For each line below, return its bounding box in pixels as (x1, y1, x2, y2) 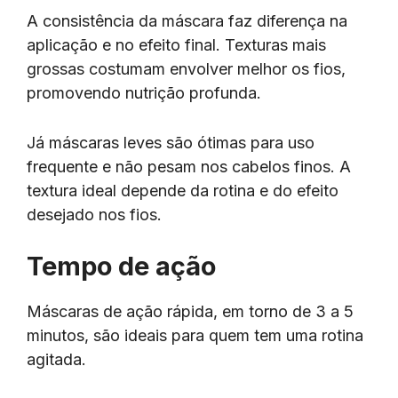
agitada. (27, 350, 91, 370)
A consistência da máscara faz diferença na (27, 11, 347, 30)
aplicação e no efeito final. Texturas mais (27, 35, 326, 54)
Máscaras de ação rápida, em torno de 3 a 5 (27, 302, 354, 322)
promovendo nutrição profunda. (27, 83, 266, 102)
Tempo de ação (27, 251, 216, 283)
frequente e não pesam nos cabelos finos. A (27, 156, 351, 176)
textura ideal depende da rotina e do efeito (27, 180, 338, 200)
